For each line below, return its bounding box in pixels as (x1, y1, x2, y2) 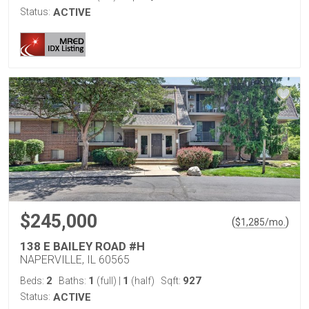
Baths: (59, 275, 88, 286)
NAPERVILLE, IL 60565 (20, 253, 130, 266)
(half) (129, 275, 154, 286)
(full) (94, 275, 119, 286)
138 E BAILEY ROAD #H (20, 239, 145, 253)
